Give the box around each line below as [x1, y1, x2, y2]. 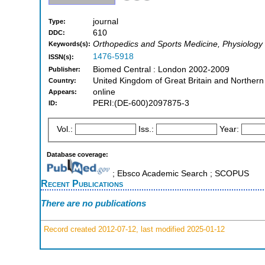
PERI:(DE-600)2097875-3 [93, 99, 189, 108]
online [93, 88, 115, 97]
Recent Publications [41, 177, 123, 189]
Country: [49, 77, 76, 85]
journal [93, 17, 118, 27]
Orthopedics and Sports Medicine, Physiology [93, 40, 263, 49]
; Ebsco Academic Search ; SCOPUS [109, 169, 249, 178]
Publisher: [49, 66, 80, 73]
